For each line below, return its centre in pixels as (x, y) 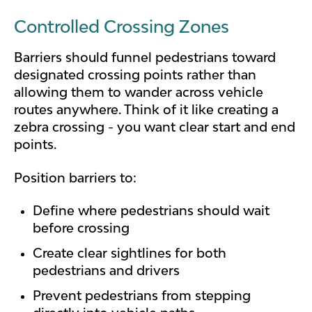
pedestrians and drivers (107, 271)
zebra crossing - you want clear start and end (155, 127)
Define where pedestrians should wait (151, 210)
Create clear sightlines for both (130, 253)
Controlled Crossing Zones (122, 26)
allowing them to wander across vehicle (139, 92)
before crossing (81, 228)
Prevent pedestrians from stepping (142, 296)
